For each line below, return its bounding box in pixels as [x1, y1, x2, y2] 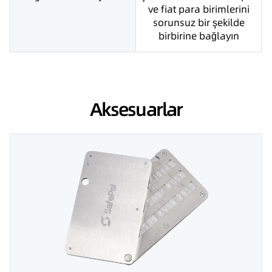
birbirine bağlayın [158, 29, 239, 43]
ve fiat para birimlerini [148, 2, 250, 16]
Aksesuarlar [90, 97, 182, 123]
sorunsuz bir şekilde [152, 16, 245, 30]
